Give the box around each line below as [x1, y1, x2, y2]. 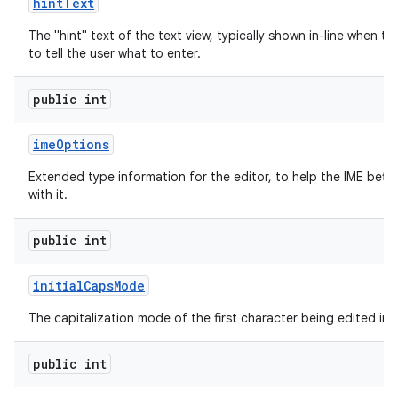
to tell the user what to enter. [28, 45, 201, 61]
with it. [28, 187, 68, 203]
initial [33, 277, 84, 294]
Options [56, 136, 109, 153]
